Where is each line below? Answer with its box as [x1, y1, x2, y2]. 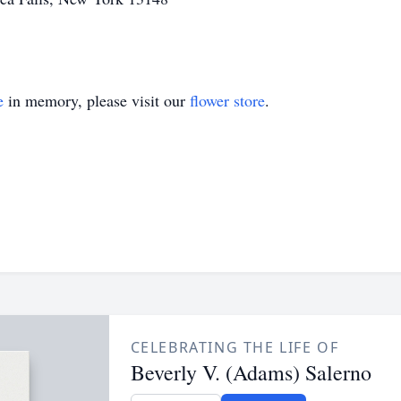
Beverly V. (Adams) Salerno [130, 358, 371, 387]
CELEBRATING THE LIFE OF [130, 337, 339, 357]
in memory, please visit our [4, 90, 190, 111]
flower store [190, 90, 265, 111]
